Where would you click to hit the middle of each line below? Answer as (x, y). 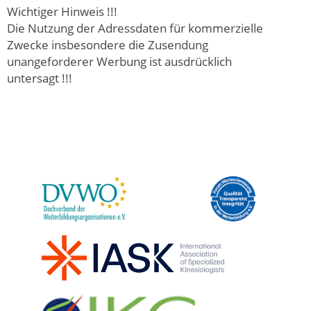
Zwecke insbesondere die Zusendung (108, 44)
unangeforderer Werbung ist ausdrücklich (119, 61)
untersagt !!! (40, 77)
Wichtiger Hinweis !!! (62, 11)
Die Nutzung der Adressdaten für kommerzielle (135, 27)
